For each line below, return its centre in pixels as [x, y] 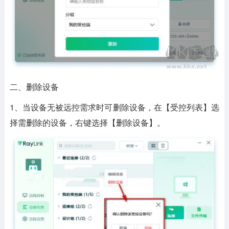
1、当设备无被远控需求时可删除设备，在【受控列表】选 [114, 107]
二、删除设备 [34, 86]
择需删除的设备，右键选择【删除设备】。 [87, 122]
